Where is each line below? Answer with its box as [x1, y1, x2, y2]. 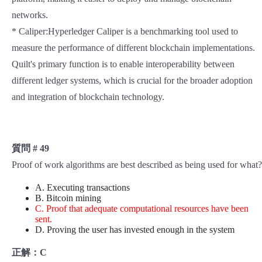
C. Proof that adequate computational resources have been [35, 204, 249, 214]
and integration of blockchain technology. [12, 92, 164, 102]
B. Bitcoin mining [35, 193, 101, 204]
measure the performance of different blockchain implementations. [12, 43, 255, 53]
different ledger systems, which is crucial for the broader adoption [12, 75, 253, 86]
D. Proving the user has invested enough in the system [35, 225, 235, 235]
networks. [12, 10, 48, 20]
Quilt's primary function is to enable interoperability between [12, 59, 235, 70]
